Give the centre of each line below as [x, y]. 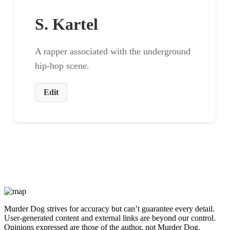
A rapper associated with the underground [113, 51]
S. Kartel [66, 24]
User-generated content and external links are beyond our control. [110, 218]
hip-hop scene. [62, 65]
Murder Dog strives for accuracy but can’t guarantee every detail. [109, 208]
